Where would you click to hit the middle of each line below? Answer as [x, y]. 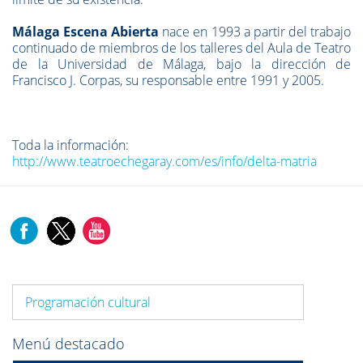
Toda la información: [70, 145]
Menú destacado [68, 344]
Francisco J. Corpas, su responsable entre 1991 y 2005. [168, 81]
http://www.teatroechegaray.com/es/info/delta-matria [164, 162]
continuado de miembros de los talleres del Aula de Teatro [181, 48]
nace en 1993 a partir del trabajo [255, 32]
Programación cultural [88, 303]
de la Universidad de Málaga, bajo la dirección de [181, 64]
